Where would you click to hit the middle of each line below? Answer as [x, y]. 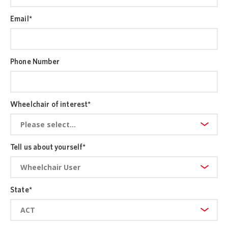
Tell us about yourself [47, 147]
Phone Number [35, 62]
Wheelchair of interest [49, 104]
